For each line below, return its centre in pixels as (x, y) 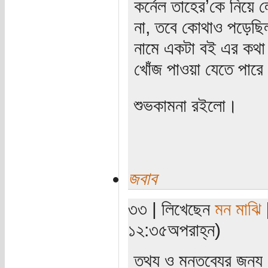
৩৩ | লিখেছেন (171, 208)
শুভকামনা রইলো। (185, 105)
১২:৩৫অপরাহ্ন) (174, 229)
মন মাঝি (238, 208)
